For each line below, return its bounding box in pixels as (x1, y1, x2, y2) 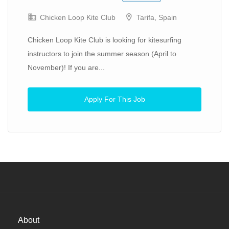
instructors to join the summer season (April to (28, 50, 176, 58)
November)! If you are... (28, 63, 105, 72)
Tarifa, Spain (136, 13, 177, 21)
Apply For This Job (84, 95, 145, 103)
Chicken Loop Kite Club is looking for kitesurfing (28, 36, 181, 44)
